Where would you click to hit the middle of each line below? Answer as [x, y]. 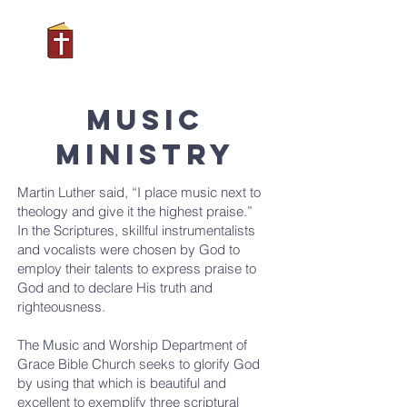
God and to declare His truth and [115, 288]
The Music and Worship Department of [132, 345]
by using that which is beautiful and [122, 383]
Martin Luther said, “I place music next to [139, 192]
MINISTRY [145, 154]
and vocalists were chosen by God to [129, 249]
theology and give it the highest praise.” [135, 211]
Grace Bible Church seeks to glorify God [139, 364]
